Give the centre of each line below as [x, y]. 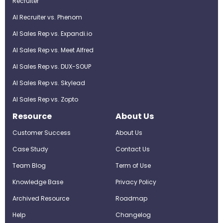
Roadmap [131, 198]
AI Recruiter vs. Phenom [47, 17]
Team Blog [29, 166]
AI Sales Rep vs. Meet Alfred [53, 50]
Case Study [30, 149]
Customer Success [42, 133]
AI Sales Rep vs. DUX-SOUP [52, 66]
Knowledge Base [38, 182]
